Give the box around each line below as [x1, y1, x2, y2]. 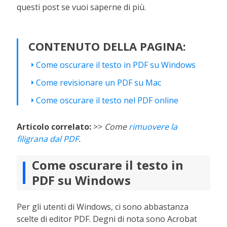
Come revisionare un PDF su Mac [36, 77, 162, 88]
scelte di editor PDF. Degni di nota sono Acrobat [17, 213, 198, 224]
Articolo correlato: [17, 121, 92, 132]
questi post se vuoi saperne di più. [17, 2, 146, 13]
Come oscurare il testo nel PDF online [36, 95, 179, 106]
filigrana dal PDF [17, 133, 79, 144]
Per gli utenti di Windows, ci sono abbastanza [17, 201, 189, 212]
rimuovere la [129, 121, 178, 132]
